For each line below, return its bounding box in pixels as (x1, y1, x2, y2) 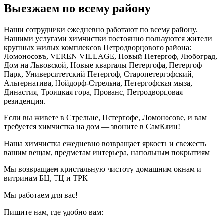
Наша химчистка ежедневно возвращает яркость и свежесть (4, 139, 206, 148)
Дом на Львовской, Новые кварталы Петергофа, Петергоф (4, 60, 202, 69)
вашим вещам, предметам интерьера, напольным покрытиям (4, 148, 210, 157)
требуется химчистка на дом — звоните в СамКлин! (4, 122, 180, 131)
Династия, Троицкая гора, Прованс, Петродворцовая (4, 87, 183, 96)
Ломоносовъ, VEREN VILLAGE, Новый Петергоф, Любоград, (4, 52, 217, 60)
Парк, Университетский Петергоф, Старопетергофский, (4, 69, 194, 78)
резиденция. (4, 96, 45, 105)
